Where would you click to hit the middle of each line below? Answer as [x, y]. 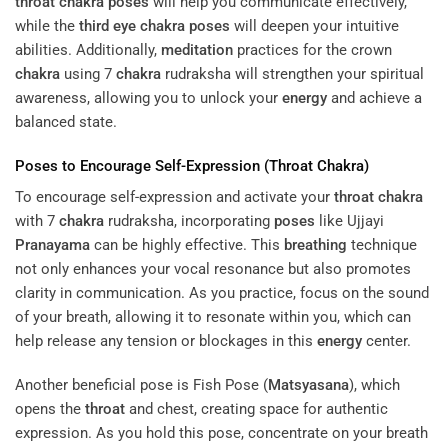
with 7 [37, 221]
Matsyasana [308, 384]
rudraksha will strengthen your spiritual [292, 74]
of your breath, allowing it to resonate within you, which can [213, 317]
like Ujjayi [349, 221]
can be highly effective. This [187, 245]
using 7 [88, 74]
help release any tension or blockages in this [166, 341]
